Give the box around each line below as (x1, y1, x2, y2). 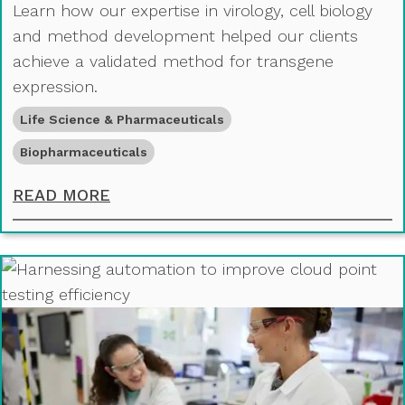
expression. (13, 76, 98, 96)
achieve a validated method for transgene (13, 51, 334, 71)
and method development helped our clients (13, 25, 358, 45)
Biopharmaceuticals (20, 144, 147, 159)
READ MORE (13, 184, 110, 204)
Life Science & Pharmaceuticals (20, 111, 224, 127)
